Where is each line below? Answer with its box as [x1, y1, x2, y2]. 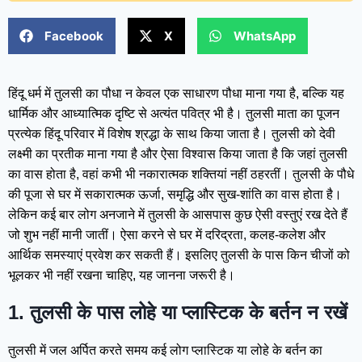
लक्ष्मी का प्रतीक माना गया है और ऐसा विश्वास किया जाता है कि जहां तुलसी [8, 147, 347, 162]
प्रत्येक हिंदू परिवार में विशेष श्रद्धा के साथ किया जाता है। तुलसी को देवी [8, 127, 335, 141]
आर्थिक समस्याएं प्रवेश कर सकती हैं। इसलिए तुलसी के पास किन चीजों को [8, 248, 350, 263]
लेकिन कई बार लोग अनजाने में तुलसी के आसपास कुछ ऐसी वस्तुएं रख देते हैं [8, 208, 347, 222]
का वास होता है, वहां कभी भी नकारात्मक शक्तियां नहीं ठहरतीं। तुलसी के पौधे [8, 167, 354, 182]
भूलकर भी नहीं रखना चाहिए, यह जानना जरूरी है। [8, 268, 235, 283]
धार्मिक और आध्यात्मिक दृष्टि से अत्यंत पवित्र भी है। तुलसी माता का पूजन [8, 107, 339, 121]
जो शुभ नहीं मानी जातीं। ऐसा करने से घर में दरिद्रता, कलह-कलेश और [8, 228, 326, 242]
